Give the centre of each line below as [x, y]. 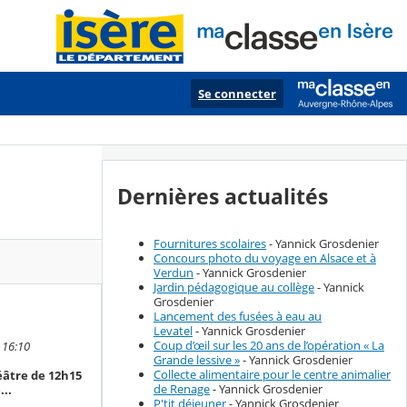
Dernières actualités [223, 197]
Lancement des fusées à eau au [238, 317]
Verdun [174, 273]
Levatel [173, 331]
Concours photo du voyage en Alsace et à [265, 258]
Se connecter [237, 94]
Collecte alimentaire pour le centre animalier [272, 375]
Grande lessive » [197, 360]
